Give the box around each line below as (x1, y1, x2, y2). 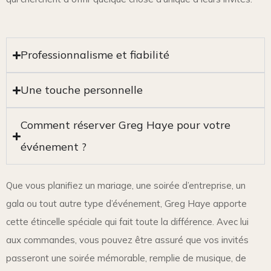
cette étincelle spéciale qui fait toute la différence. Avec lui (6, 216, 249, 228)
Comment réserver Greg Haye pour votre (21, 118, 231, 132)
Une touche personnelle (21, 83, 143, 97)
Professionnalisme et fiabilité (21, 48, 170, 62)
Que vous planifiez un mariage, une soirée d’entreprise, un (6, 180, 246, 192)
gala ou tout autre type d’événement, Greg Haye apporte (6, 198, 247, 210)
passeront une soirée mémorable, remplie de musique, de (6, 252, 246, 264)
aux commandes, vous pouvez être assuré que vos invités (6, 234, 249, 246)
